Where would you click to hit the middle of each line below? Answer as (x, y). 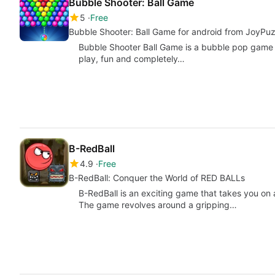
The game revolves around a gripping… (158, 205)
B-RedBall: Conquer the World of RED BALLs (157, 178)
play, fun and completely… (132, 59)
